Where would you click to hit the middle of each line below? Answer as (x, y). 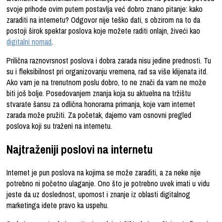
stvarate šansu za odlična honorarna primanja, (75, 104)
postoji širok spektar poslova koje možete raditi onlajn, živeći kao (104, 31)
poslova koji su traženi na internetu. (59, 126)
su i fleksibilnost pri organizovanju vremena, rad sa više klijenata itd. (107, 72)
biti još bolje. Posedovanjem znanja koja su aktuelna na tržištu (99, 93)
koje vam (158, 104)
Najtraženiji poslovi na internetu (80, 149)
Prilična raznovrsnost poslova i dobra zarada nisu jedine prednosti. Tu (109, 61)
